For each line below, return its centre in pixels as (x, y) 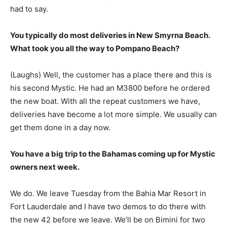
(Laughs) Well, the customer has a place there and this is (111, 75)
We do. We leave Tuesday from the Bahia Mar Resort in (108, 194)
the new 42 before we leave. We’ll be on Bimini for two (108, 220)
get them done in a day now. (60, 128)
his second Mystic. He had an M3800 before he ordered (110, 88)
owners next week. (45, 167)
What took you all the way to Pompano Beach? (95, 49)
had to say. (29, 9)
